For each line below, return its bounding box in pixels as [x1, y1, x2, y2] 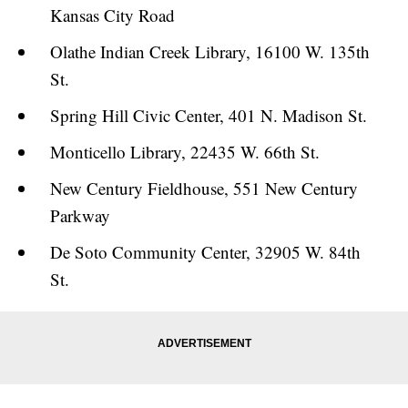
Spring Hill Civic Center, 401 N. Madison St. [50, 103, 367, 127]
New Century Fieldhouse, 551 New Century [50, 176, 358, 199]
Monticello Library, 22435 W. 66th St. [50, 139, 320, 163]
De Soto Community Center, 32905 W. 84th [50, 240, 361, 263]
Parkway [50, 203, 110, 227]
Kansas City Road [50, 3, 175, 26]
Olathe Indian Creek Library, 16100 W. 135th [50, 39, 370, 63]
